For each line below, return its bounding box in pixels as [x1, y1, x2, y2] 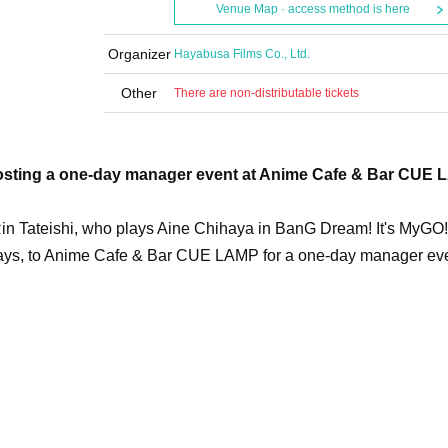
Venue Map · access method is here [215, 2, 410, 16]
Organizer [107, 46, 171, 62]
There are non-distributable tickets [174, 86, 359, 100]
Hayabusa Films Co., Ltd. [174, 47, 310, 61]
